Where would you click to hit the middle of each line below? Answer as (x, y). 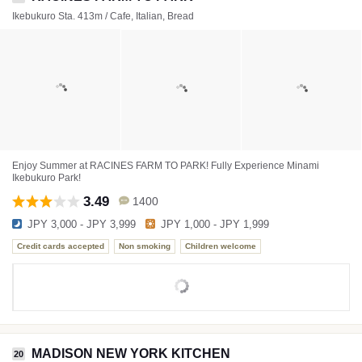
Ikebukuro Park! (46, 177)
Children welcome (221, 246)
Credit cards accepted (61, 246)
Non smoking (145, 246)
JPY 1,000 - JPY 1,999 (215, 224)
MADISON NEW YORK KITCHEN (131, 353)
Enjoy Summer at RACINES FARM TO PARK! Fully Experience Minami (166, 165)
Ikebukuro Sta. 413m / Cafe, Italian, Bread (103, 16)
